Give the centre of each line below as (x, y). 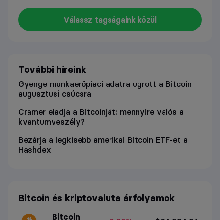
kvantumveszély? (51, 122)
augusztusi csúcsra (55, 94)
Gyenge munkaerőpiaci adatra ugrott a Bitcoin (105, 84)
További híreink (52, 69)
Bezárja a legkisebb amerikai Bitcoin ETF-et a (103, 140)
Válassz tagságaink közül (110, 20)
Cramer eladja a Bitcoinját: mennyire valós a (101, 112)
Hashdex (34, 150)
